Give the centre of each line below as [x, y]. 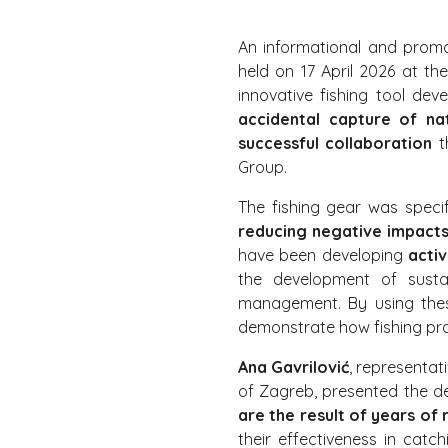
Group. [262, 167]
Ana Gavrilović [294, 367]
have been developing [323, 255]
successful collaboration [335, 143]
